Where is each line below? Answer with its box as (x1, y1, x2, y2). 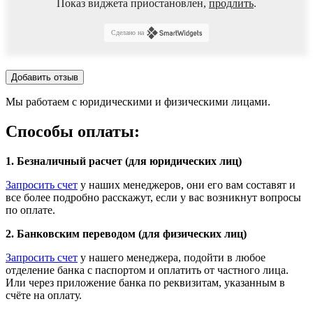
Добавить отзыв (11, 71, 78, 82)
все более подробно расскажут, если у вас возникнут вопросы (6, 191, 301, 203)
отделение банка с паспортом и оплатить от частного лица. (6, 263, 289, 276)
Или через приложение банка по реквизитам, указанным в (6, 276, 285, 289)
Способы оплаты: (6, 122, 140, 140)
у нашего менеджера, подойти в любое (78, 251, 265, 263)
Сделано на (110, 29, 144, 37)
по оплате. (6, 203, 55, 216)
